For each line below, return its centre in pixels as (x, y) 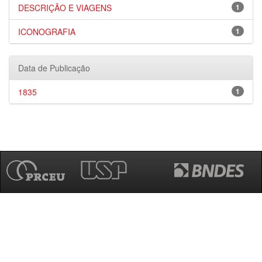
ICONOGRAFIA (47, 32)
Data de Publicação (54, 68)
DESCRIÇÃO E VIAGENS (65, 8)
